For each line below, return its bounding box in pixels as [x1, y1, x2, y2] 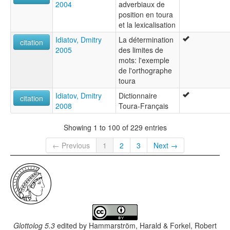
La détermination [119, 34, 174, 45]
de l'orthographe [119, 65, 172, 76]
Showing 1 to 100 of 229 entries [63, 122, 167, 132]
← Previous [52, 140, 90, 151]
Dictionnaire [119, 90, 157, 101]
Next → [154, 140, 178, 151]
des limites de [119, 45, 163, 55]
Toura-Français [119, 101, 168, 111]
